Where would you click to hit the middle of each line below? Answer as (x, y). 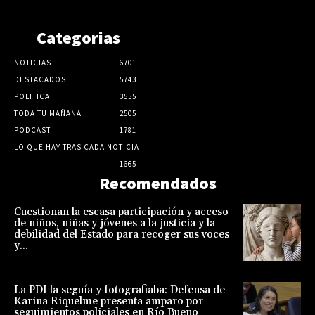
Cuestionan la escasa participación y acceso (121, 212)
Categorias (79, 37)
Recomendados (157, 183)
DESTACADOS (40, 79)
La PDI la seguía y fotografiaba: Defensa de (120, 290)
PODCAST (32, 130)
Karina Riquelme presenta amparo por (109, 302)
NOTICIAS (33, 62)
